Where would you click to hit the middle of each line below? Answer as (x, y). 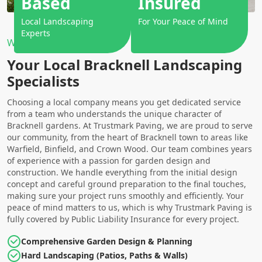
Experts (36, 33)
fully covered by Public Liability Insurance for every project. (123, 219)
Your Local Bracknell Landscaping (125, 65)
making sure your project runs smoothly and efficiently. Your (125, 196)
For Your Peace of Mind (183, 22)
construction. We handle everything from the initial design (122, 173)
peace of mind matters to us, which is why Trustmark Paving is (130, 208)
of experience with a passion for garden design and (109, 161)
